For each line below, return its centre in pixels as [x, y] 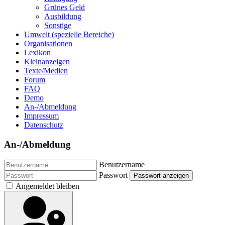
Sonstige [58, 26]
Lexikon [37, 53]
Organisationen [48, 44]
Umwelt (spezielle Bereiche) [69, 35]
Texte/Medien [46, 71]
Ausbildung [63, 17]
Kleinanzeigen [47, 62]
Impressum [41, 116]
